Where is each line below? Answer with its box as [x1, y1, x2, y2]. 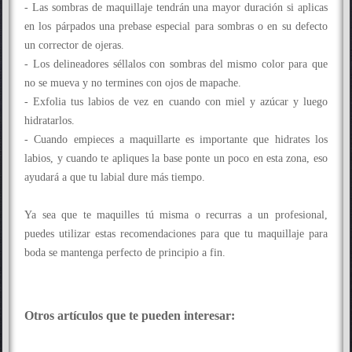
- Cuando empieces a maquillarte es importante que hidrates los [24, 134, 328, 145]
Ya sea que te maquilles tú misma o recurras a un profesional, [24, 209, 328, 221]
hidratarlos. [24, 115, 75, 126]
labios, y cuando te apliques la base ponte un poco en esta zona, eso [24, 152, 328, 164]
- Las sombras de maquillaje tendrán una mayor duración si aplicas [24, 2, 328, 13]
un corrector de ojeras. [24, 39, 125, 51]
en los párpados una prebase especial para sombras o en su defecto [24, 20, 328, 32]
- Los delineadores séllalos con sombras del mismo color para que [24, 58, 328, 70]
